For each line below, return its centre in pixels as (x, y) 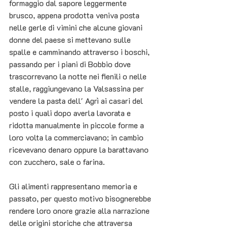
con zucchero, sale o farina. (57, 162)
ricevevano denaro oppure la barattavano (80, 150)
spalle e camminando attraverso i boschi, (80, 52)
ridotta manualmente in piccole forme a (78, 125)
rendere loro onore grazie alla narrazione (80, 211)
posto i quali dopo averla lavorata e (71, 113)
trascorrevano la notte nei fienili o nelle (79, 76)
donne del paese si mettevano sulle (71, 40)
